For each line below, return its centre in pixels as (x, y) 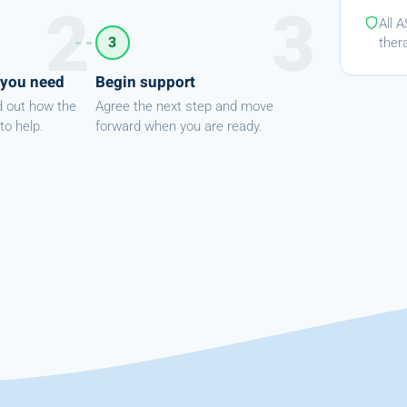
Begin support (145, 82)
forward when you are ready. (179, 126)
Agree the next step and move (184, 106)
